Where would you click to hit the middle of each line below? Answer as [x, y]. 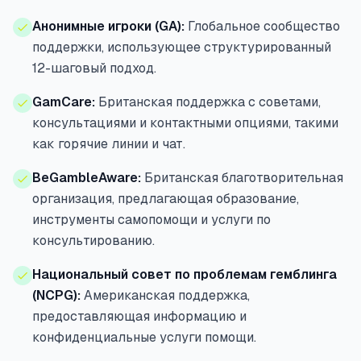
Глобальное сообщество [262, 26]
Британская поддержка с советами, [208, 102]
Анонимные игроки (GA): [108, 26]
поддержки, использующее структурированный [182, 47]
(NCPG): [56, 295]
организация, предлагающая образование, [166, 199]
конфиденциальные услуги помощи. [144, 337]
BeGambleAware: [87, 178]
